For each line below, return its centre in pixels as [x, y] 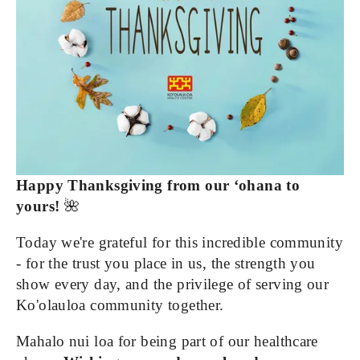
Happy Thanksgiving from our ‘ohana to [158, 186]
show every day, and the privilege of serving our [173, 284]
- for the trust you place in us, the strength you [166, 264]
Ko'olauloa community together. [120, 305]
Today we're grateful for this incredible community [180, 243]
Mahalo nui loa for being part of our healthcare [167, 342]
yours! [38, 207]
